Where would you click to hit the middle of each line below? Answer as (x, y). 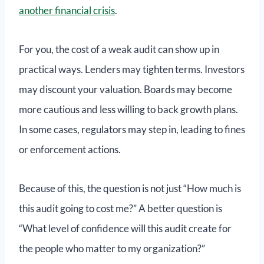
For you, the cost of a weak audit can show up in (119, 49)
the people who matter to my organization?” (112, 249)
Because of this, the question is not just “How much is (130, 189)
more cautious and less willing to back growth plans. (128, 110)
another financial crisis (67, 11)
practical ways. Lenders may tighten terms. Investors (132, 70)
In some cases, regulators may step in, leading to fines (132, 130)
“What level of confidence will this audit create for (125, 229)
